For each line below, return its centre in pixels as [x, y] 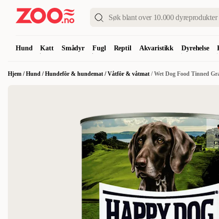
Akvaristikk [156, 48]
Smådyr [73, 48]
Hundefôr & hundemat [74, 74]
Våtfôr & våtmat [129, 74]
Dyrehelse [195, 48]
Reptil [122, 48]
